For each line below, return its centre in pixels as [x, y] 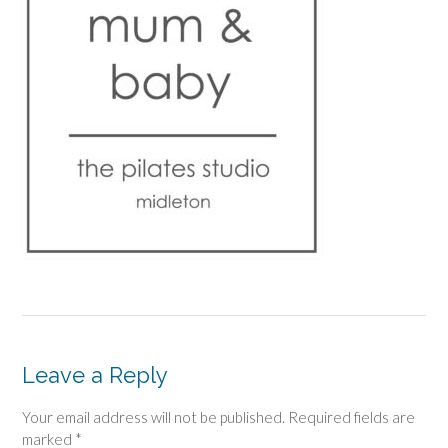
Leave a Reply [95, 375]
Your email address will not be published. [153, 416]
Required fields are [351, 416]
